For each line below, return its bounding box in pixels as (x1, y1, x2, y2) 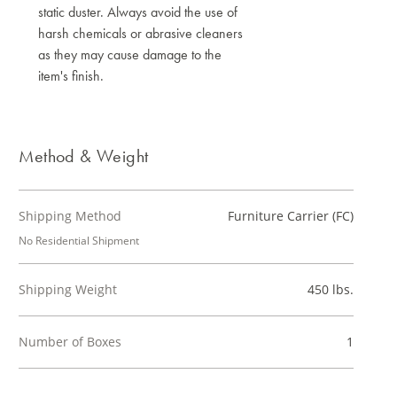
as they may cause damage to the (38, 45, 222, 64)
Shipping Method (19, 207, 122, 224)
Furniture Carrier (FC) (227, 207, 354, 224)
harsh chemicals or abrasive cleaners (38, 24, 244, 43)
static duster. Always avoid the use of (38, 3, 238, 21)
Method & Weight (19, 144, 149, 167)
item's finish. (38, 66, 105, 85)
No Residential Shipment (19, 233, 140, 247)
